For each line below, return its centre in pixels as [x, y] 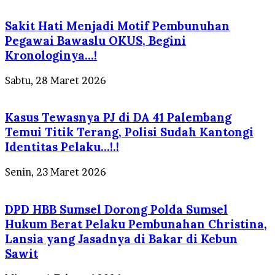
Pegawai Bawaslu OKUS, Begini [95, 40]
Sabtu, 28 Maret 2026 [56, 80]
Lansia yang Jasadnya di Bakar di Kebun [121, 238]
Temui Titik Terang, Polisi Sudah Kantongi [129, 132]
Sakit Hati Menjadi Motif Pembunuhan [117, 25]
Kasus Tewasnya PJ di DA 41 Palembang [118, 118]
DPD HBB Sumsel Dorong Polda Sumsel [116, 209]
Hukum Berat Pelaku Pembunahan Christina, [136, 224]
